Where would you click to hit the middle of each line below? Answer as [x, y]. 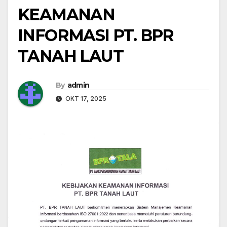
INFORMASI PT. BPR [96, 35]
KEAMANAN [66, 15]
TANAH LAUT [70, 56]
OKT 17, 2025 [85, 99]
